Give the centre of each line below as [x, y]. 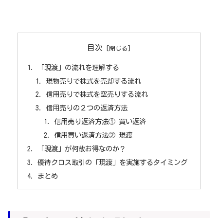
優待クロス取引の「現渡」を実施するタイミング [112, 162]
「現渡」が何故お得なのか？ [82, 148]
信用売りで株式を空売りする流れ [97, 94]
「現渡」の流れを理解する [78, 67]
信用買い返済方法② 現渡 [93, 135]
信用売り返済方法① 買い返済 [100, 122]
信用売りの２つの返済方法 [87, 108]
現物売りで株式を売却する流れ [94, 81]
